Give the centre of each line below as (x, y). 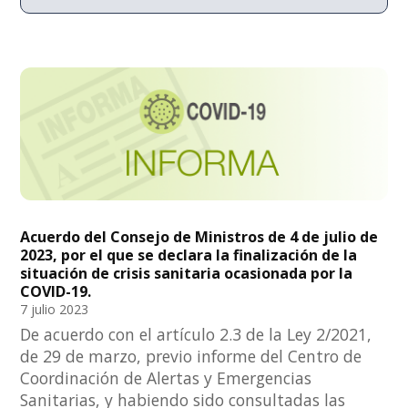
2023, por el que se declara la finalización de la (189, 255)
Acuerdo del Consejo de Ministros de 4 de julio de (199, 237)
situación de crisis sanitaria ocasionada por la (187, 274)
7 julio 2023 (55, 310)
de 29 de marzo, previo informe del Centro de (191, 357)
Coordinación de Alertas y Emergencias (166, 378)
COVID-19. (56, 292)
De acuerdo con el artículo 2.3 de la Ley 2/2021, (196, 335)
